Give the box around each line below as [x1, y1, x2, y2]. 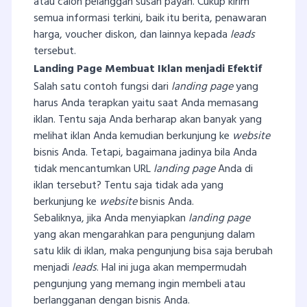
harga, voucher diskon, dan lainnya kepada [34, 26, 230, 45]
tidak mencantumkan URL [34, 160, 153, 179]
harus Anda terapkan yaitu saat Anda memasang [34, 95, 258, 113]
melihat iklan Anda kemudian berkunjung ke [34, 127, 232, 146]
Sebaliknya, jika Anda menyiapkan [34, 210, 188, 228]
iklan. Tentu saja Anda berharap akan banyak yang [34, 111, 262, 130]
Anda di [215, 160, 253, 179]
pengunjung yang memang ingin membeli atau [34, 275, 245, 294]
